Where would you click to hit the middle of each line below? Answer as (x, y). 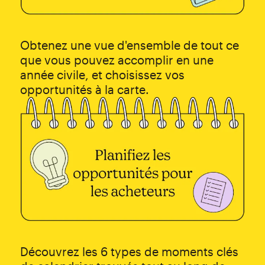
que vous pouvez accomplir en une (117, 59)
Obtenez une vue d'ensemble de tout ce (129, 45)
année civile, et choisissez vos (102, 74)
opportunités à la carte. (84, 89)
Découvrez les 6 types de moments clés (129, 252)
